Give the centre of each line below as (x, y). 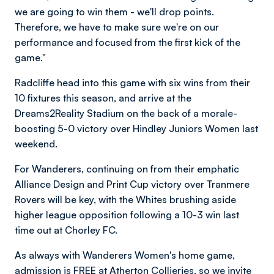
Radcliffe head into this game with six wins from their (132, 83)
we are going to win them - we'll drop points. (114, 12)
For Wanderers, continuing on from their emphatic (127, 169)
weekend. (37, 144)
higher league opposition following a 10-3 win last (127, 215)
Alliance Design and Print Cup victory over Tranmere (132, 184)
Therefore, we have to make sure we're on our (117, 27)
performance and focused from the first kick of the (128, 42)
